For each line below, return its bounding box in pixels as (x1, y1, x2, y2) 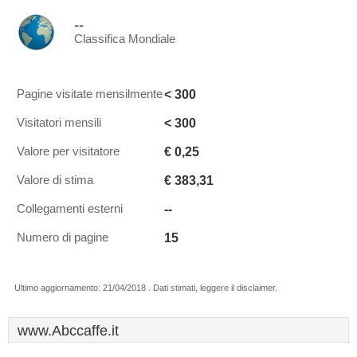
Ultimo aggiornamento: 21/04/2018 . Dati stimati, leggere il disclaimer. (14, 283, 277, 292)
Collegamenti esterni (17, 202, 123, 215)
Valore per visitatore (17, 145, 120, 158)
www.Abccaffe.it (18, 323, 119, 339)
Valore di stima (17, 174, 93, 186)
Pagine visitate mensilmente (17, 88, 163, 100)
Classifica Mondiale (74, 33, 175, 45)
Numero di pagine (17, 231, 108, 244)
